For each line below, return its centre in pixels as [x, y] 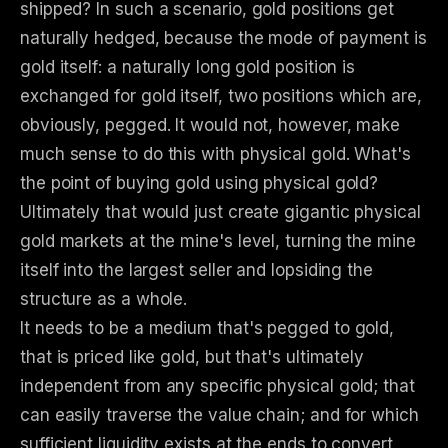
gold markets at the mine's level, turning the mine [218, 241]
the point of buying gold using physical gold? [199, 183]
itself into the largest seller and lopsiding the [196, 270]
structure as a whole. [104, 299]
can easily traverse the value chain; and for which [219, 415]
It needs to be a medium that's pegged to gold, [207, 328]
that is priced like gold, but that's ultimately [192, 357]
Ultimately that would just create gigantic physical [220, 212]
